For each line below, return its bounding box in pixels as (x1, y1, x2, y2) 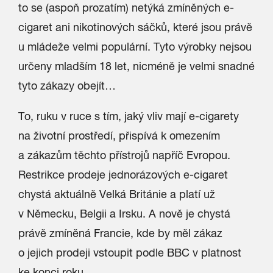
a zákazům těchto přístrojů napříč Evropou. (18, 149, 230, 161)
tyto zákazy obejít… (18, 79, 116, 92)
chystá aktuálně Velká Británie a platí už (18, 188, 215, 200)
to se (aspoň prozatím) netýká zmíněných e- (18, 1, 234, 14)
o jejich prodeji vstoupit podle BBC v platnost (18, 246, 241, 259)
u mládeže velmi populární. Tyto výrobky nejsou (18, 40, 252, 53)
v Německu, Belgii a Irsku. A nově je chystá (18, 207, 230, 220)
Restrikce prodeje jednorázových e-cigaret (18, 168, 228, 181)
